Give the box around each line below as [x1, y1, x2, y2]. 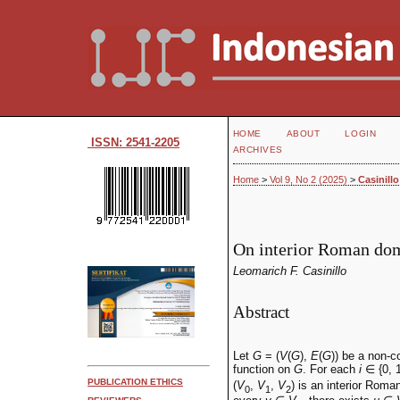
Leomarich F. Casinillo [232, 264, 346, 279]
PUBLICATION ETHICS [87, 376, 183, 387]
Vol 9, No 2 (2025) [269, 174, 347, 186]
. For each [302, 362, 359, 377]
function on [232, 362, 294, 377]
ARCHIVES [232, 145, 283, 154]
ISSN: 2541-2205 [87, 135, 179, 149]
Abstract [232, 302, 289, 321]
